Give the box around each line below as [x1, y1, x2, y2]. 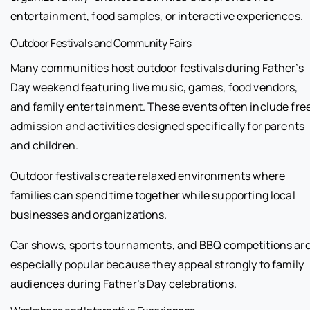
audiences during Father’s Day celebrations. [10, 275, 237, 291]
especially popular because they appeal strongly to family [10, 256, 304, 272]
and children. [10, 137, 79, 153]
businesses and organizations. [10, 206, 167, 222]
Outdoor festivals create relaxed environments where [10, 167, 286, 183]
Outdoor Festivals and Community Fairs [10, 35, 192, 51]
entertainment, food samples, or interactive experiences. [10, 8, 303, 24]
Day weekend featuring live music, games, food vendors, [10, 79, 298, 95]
